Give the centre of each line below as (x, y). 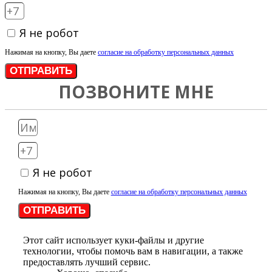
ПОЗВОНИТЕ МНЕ (136, 92)
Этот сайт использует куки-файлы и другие (114, 240)
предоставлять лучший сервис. (87, 262)
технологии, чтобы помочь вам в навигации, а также (133, 251)
